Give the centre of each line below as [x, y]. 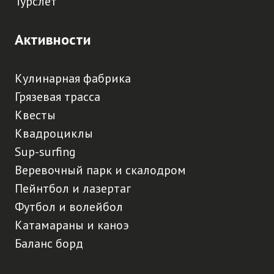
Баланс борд [49, 243]
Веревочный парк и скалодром [100, 170]
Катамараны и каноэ [72, 225]
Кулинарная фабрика [73, 78]
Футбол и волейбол [69, 207]
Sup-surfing [45, 152]
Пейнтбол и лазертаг [73, 188]
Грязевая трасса [57, 97]
